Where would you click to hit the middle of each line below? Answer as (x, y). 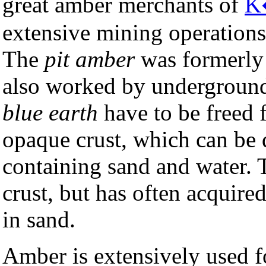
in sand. (39, 220)
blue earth (50, 113)
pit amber (90, 59)
